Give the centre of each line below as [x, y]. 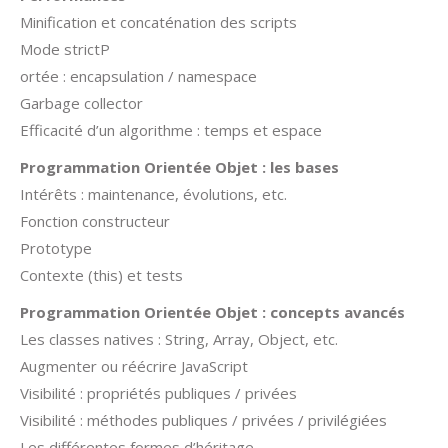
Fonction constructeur [95, 221]
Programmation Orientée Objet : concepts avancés [212, 312]
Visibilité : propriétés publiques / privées [158, 393]
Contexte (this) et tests [101, 275]
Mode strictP [65, 49]
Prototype [56, 248]
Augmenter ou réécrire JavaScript [134, 366]
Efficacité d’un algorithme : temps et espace [171, 130]
